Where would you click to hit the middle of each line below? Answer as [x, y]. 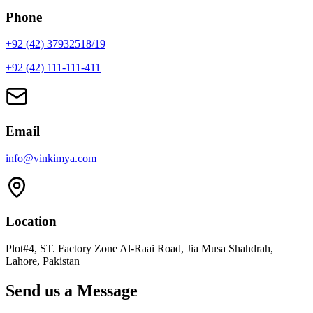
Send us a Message [72, 291]
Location [31, 221]
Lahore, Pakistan [43, 261]
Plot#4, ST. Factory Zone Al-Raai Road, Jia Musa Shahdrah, [139, 249]
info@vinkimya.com [51, 158]
